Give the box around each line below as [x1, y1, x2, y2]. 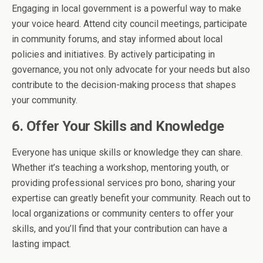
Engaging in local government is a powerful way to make [12, 3, 241, 14]
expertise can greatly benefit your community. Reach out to [12, 193, 251, 204]
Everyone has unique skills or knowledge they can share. [12, 147, 242, 158]
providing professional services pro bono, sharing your [12, 177, 235, 188]
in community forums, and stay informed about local [12, 33, 222, 45]
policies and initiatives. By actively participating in [12, 49, 215, 60]
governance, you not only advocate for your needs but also [12, 64, 250, 75]
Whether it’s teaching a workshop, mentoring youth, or [12, 162, 229, 173]
